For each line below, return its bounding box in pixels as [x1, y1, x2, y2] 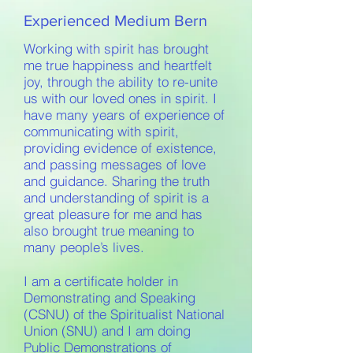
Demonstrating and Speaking [24, 289, 195, 306]
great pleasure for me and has [24, 206, 203, 222]
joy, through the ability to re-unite [24, 73, 217, 90]
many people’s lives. [24, 239, 144, 255]
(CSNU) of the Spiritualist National [24, 306, 225, 322]
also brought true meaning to [24, 222, 194, 239]
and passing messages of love [24, 156, 206, 173]
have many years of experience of [24, 106, 225, 123]
